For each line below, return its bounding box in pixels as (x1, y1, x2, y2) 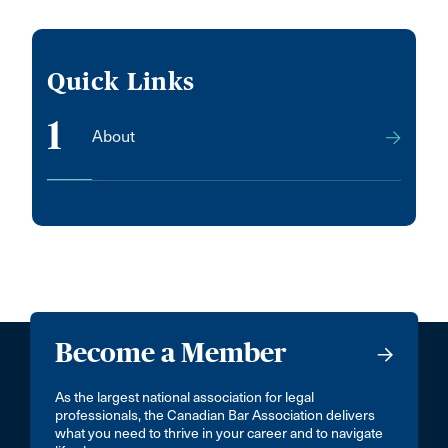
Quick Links (47, 67, 195, 96)
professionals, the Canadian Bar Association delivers (55, 407, 376, 424)
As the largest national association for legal (55, 389, 315, 406)
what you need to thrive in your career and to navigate (55, 425, 384, 442)
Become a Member (55, 337, 288, 368)
